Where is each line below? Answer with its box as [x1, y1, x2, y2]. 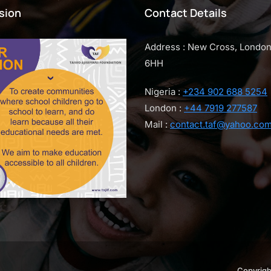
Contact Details [145, 5, 227, 21]
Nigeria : [145, 86, 183, 98]
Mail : [145, 119, 170, 131]
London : [145, 102, 184, 114]
